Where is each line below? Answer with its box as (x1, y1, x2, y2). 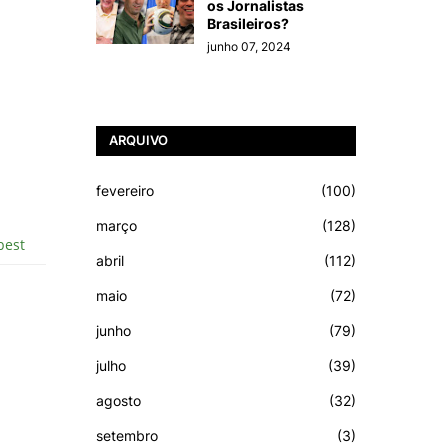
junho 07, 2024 (207, 38, 291, 54)
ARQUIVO (109, 132, 168, 149)
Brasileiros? (207, 14, 289, 32)
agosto (96, 391, 141, 409)
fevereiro (96, 181, 154, 199)
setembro (96, 426, 158, 444)
